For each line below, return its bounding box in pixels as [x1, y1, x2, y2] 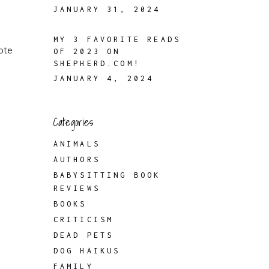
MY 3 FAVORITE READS [53, 35, 181, 44]
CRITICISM [53, 215, 114, 224]
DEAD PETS [53, 231, 114, 240]
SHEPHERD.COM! [53, 59, 141, 68]
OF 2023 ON [53, 47, 121, 56]
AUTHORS [53, 155, 100, 164]
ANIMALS [53, 139, 100, 148]
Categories [53, 113, 93, 131]
